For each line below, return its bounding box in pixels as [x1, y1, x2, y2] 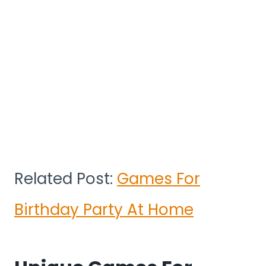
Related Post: [14, 167, 117, 189]
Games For [117, 167, 200, 189]
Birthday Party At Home [14, 198, 194, 220]
